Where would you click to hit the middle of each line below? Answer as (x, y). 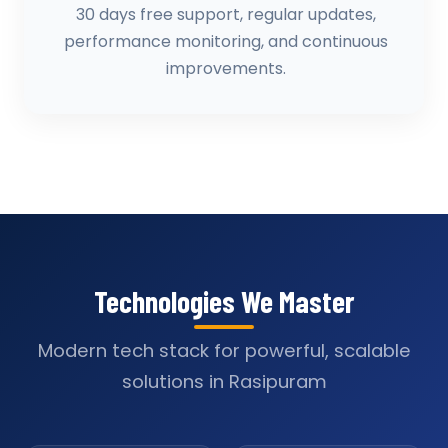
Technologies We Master (224, 301)
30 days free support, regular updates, (226, 14)
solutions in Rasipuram (224, 381)
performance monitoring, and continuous (226, 41)
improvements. (226, 68)
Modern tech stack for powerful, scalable (224, 350)
